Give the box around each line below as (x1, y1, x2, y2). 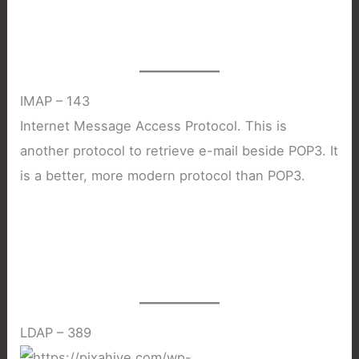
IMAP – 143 (20, 92, 91, 109)
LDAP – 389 (20, 325, 92, 341)
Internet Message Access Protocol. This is (20, 117, 288, 134)
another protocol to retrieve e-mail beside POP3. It (20, 142, 339, 159)
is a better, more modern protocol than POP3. (20, 167, 306, 184)
